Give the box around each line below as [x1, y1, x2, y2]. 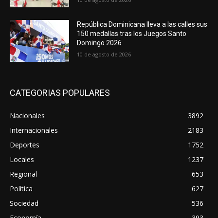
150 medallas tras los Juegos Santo [77, 29, 187, 37]
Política [10, 183, 33, 193]
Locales [10, 154, 34, 164]
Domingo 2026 [77, 38, 122, 47]
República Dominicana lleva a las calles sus [77, 20, 208, 28]
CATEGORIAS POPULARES [10, 87, 110, 98]
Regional [10, 169, 37, 179]
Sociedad [10, 198, 38, 208]
